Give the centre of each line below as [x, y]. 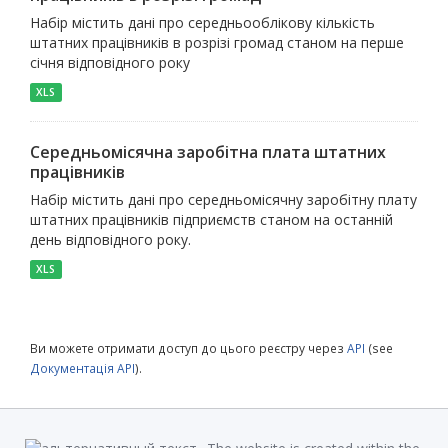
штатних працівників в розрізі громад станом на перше [217, 43]
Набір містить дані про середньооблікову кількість [202, 23]
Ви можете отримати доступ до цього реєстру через [188, 348]
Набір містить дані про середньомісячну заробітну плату [223, 200]
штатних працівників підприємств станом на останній [211, 220]
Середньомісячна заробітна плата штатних [208, 152]
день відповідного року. [110, 240]
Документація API [82, 368]
